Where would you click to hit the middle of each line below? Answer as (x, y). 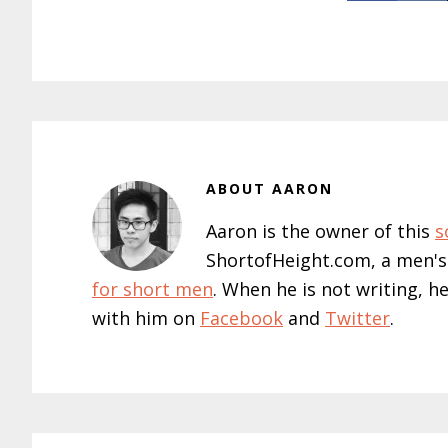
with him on (146, 318)
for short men (152, 289)
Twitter (357, 318)
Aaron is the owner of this (320, 231)
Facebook (241, 318)
